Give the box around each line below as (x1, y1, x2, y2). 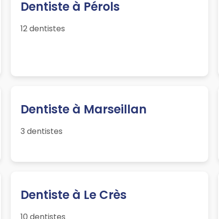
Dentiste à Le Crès (21, 187, 127, 203)
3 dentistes (21, 126, 63, 137)
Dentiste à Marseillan (21, 101, 147, 118)
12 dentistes (21, 23, 66, 35)
